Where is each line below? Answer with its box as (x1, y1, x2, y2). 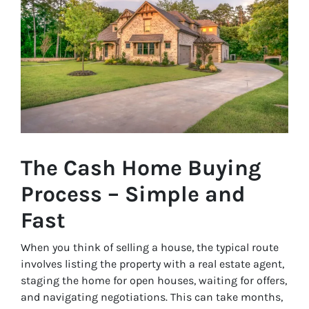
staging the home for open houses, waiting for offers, (21, 274, 287, 288)
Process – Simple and (21, 181, 246, 208)
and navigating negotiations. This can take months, (21, 290, 283, 304)
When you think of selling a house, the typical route (21, 241, 279, 255)
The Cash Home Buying (21, 155, 261, 181)
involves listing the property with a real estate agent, (21, 257, 284, 271)
